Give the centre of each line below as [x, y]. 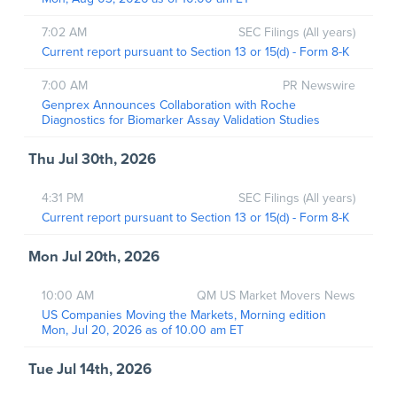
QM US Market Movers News [276, 295]
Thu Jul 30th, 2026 [92, 159]
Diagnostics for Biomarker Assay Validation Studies [180, 120]
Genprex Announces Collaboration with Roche [168, 105]
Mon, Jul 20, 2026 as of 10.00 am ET [142, 330]
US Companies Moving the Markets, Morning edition [185, 315]
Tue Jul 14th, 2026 [90, 369]
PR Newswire [319, 85]
